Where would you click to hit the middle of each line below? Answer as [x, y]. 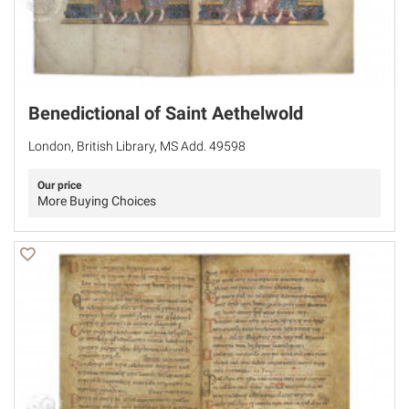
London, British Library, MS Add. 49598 [137, 147]
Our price [59, 186]
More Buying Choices [97, 201]
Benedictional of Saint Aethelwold [166, 114]
